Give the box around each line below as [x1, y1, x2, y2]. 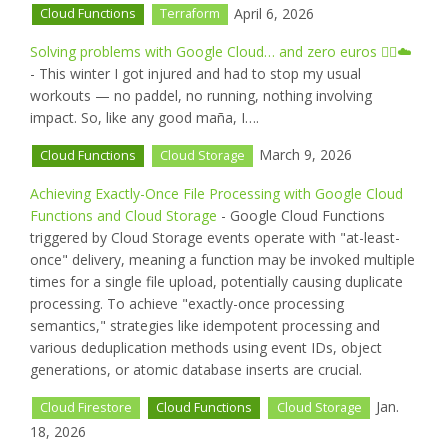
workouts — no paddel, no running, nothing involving [30, 86, 372, 106]
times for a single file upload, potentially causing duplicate [30, 272, 403, 292]
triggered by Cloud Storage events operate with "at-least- [30, 228, 400, 248]
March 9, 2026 [255, 145, 353, 165]
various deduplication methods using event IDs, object [30, 338, 382, 358]
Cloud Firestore [40, 398, 133, 416]
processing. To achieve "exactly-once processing [30, 294, 344, 314]
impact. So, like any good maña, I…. [30, 108, 259, 128]
